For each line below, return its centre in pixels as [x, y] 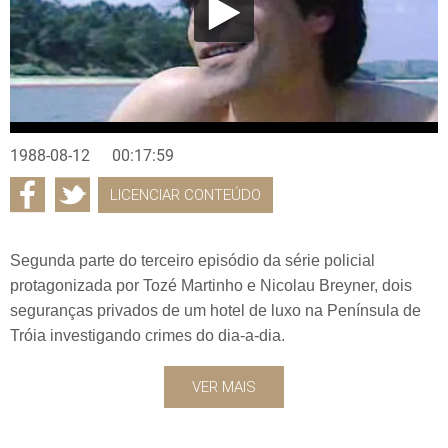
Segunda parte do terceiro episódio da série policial [192, 260]
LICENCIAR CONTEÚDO [185, 194]
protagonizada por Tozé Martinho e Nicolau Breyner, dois [211, 285]
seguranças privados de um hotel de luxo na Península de [215, 310]
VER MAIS [224, 386]
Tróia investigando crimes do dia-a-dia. [147, 335]
